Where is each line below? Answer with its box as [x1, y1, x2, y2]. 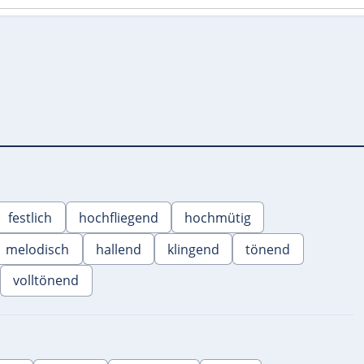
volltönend [13, 271, 80, 290]
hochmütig [184, 208, 252, 227]
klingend [167, 240, 220, 258]
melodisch [6, 240, 70, 258]
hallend [95, 240, 141, 258]
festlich [8, 208, 53, 227]
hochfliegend [78, 208, 158, 227]
